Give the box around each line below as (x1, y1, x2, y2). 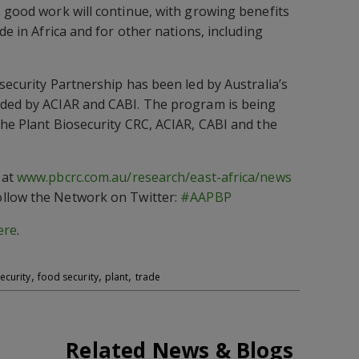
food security (37, 270, 99, 284)
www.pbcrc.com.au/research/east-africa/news (16, 168, 292, 186)
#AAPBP (180, 188, 232, 206)
